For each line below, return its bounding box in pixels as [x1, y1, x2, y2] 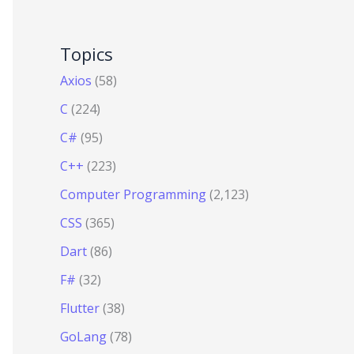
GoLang [60, 328, 107, 346]
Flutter [60, 299, 100, 318]
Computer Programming [60, 186, 206, 204]
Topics [60, 42, 113, 66]
